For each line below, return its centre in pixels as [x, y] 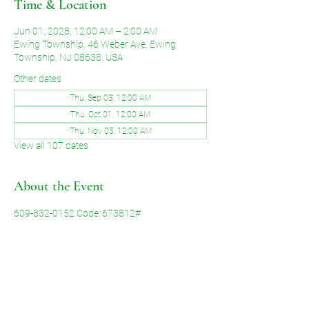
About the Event [59, 186]
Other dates [38, 79]
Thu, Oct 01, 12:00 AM [110, 114]
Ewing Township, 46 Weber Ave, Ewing [95, 44]
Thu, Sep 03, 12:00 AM [110, 98]
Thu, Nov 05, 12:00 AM [110, 131]
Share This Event [59, 290]
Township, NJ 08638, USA [68, 57]
